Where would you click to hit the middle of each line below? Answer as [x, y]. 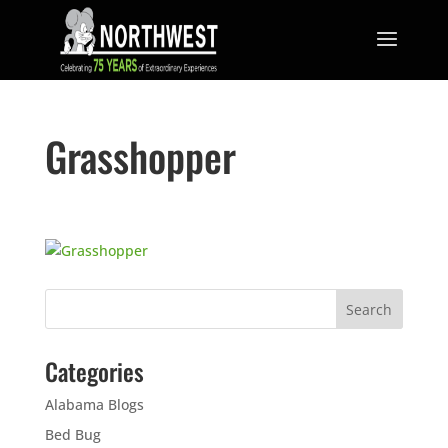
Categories [94, 371]
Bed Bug [72, 434]
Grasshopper [140, 156]
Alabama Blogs [94, 404]
